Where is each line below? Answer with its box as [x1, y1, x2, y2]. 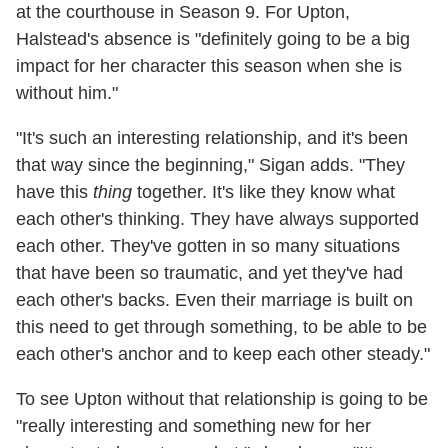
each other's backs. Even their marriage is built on [16, 290, 413, 311]
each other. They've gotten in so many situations [16, 236, 400, 257]
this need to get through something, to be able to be [16, 317, 427, 338]
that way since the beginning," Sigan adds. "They [16, 155, 405, 176]
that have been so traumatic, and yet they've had [16, 263, 403, 284]
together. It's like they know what [132, 182, 395, 203]
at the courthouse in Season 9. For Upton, [16, 2, 350, 23]
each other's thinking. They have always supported [16, 209, 419, 230]
